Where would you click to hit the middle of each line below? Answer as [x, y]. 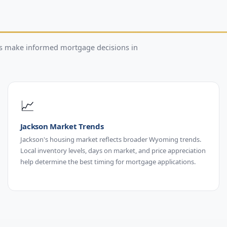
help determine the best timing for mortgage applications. [108, 161]
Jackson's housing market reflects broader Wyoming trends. [110, 139]
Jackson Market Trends [62, 126]
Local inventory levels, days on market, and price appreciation [113, 150]
